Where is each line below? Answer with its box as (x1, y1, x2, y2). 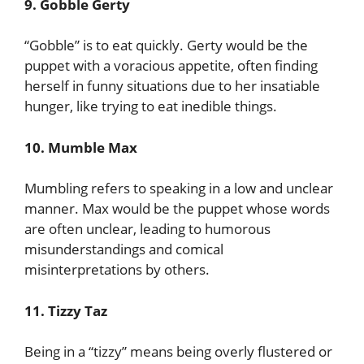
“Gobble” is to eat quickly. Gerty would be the (24, 36, 308, 54)
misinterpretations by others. (24, 260, 210, 279)
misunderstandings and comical (24, 240, 223, 258)
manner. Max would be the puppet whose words (24, 199, 330, 218)
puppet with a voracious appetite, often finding (24, 56, 318, 75)
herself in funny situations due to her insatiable (24, 76, 320, 95)
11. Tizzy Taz (24, 301, 107, 320)
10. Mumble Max (24, 137, 137, 157)
